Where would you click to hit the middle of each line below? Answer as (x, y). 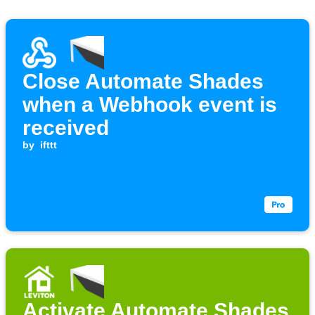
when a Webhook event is (150, 105)
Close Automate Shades (143, 82)
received (66, 128)
